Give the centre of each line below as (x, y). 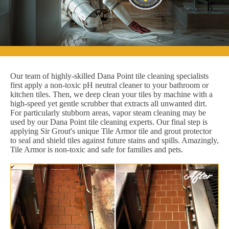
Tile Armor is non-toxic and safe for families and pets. (97, 149)
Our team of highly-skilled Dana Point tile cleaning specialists (109, 76)
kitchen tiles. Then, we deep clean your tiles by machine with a (111, 94)
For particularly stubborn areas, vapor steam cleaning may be (108, 112)
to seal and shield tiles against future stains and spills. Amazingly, (114, 140)
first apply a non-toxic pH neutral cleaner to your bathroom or (109, 85)
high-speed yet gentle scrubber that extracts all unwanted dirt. (109, 103)
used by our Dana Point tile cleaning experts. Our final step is (109, 122)
